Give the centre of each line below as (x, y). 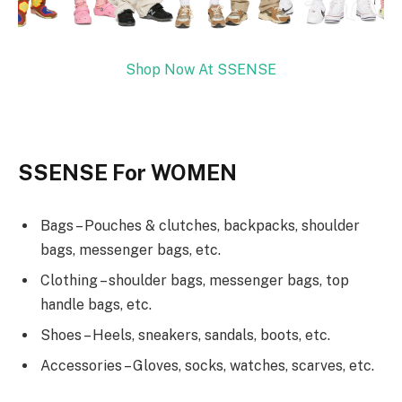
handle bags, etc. (96, 305)
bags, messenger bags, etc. (131, 250)
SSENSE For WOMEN (127, 172)
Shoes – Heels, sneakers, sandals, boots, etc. (185, 336)
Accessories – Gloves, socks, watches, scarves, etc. (207, 366)
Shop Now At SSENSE (201, 69)
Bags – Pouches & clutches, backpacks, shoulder (200, 226)
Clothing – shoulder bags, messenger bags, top (195, 281)
